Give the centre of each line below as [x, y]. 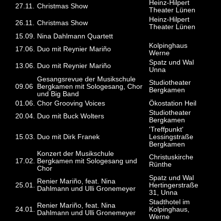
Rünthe [161, 164]
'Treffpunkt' [166, 129]
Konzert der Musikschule [76, 153]
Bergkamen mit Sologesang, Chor [90, 86]
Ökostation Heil [173, 103]
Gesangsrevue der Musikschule [87, 79]
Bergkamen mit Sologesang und [87, 161]
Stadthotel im [170, 202]
